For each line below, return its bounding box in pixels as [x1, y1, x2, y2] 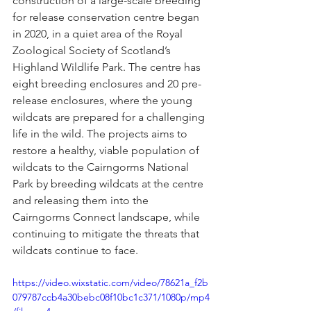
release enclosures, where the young [12, 93, 195, 107]
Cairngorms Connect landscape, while [12, 210, 203, 224]
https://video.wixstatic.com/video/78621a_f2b [12, 276, 208, 289]
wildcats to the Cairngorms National [12, 160, 192, 174]
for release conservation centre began [12, 10, 202, 24]
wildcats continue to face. [12, 243, 138, 257]
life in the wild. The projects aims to [12, 126, 190, 140]
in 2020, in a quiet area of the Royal [12, 26, 185, 40]
